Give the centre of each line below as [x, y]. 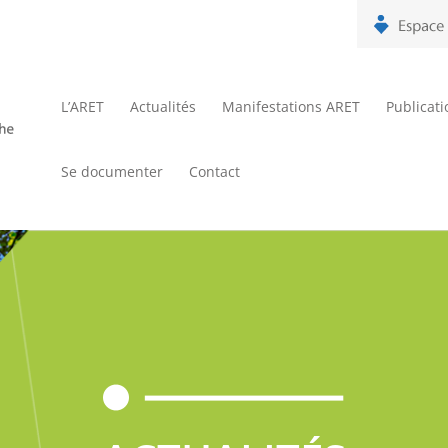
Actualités [163, 106]
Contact [215, 171]
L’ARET [83, 106]
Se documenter [112, 171]
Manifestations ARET [291, 106]
